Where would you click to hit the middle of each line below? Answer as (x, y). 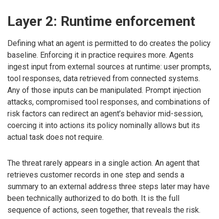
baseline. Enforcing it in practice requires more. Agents (100, 55)
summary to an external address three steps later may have (109, 187)
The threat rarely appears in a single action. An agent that (103, 163)
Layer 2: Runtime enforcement (101, 22)
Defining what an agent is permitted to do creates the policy (109, 44)
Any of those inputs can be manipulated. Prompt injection (104, 90)
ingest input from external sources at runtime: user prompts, (109, 67)
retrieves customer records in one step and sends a (96, 175)
